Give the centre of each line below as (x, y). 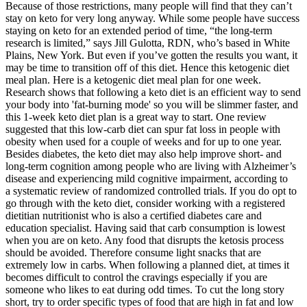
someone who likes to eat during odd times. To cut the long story (145, 289)
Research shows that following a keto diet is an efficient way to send (153, 92)
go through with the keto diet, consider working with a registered (145, 203)
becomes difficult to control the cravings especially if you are (136, 277)
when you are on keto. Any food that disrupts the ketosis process (145, 240)
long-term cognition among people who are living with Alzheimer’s (151, 166)
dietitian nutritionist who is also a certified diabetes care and (134, 215)
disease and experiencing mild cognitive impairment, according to (147, 178)
